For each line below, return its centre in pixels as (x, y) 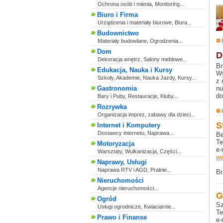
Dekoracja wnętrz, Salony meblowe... (142, 59)
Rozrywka (112, 107)
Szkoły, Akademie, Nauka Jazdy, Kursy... (147, 78)
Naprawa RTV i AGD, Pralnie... (134, 170)
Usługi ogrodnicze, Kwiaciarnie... (137, 207)
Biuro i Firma (117, 15)
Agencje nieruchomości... (128, 188)
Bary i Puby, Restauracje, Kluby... (138, 96)
